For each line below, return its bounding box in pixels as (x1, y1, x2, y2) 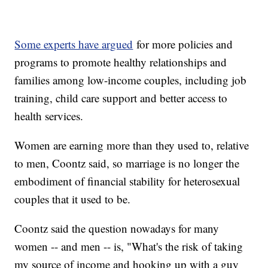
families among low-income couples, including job (14, 72, 247, 88)
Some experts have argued (14, 36, 133, 52)
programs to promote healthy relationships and (14, 54, 227, 70)
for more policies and (133, 36, 233, 52)
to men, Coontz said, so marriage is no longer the (14, 156, 240, 171)
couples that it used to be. (14, 191, 131, 207)
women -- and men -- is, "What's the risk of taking (14, 239, 243, 254)
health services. (14, 108, 84, 124)
